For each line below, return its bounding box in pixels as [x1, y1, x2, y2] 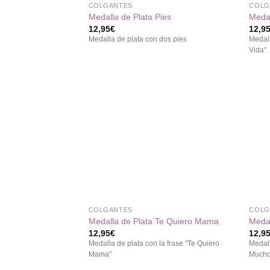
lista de [204, 127, 228, 134]
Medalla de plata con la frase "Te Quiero [88, 240, 219, 248]
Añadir [205, 110, 227, 118]
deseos [204, 135, 228, 143]
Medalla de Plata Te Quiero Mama [88, 216, 219, 226]
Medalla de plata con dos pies [88, 36, 187, 43]
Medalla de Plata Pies [88, 11, 171, 22]
